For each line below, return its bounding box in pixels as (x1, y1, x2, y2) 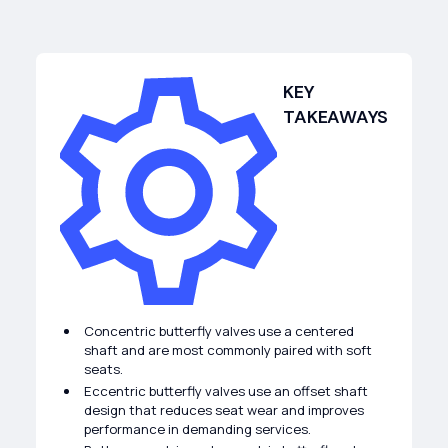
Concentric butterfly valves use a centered (83, 321, 354, 340)
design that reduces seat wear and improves (83, 400, 364, 419)
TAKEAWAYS (283, 105, 389, 130)
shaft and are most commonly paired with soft (83, 340, 372, 359)
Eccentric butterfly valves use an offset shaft (83, 381, 368, 400)
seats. (83, 359, 123, 378)
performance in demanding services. (83, 419, 311, 438)
